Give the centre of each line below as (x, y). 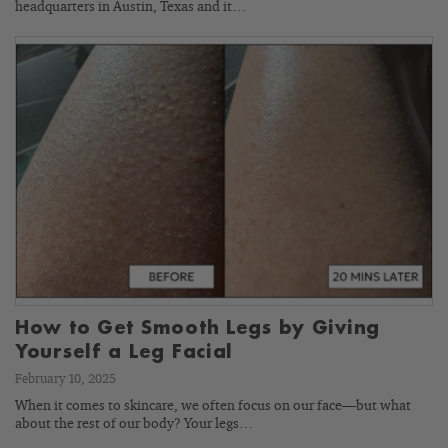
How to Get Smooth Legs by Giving (198, 327)
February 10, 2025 (65, 379)
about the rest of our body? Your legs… (134, 423)
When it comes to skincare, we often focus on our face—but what (213, 405)
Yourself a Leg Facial (124, 351)
